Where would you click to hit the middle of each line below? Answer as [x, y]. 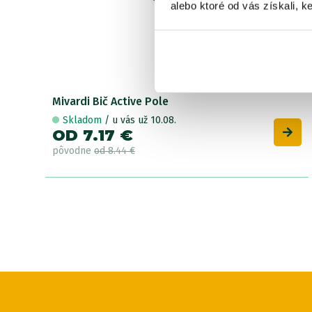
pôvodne [73, 150]
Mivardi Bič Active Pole [110, 101]
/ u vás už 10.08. [140, 120]
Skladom [84, 120]
